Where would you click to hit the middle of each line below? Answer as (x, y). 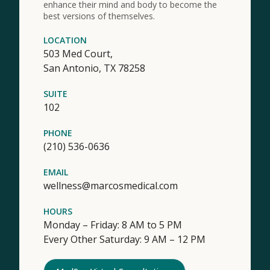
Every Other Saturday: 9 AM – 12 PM (124, 239)
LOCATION (65, 40)
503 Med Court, (78, 54)
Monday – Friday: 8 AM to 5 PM (113, 225)
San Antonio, (74, 68)
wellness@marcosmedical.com (111, 186)
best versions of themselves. (99, 16)
